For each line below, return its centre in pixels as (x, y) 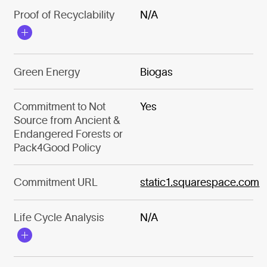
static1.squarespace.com (200, 182)
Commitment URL (55, 182)
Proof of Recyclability (64, 15)
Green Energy (46, 72)
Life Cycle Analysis (59, 217)
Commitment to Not (59, 107)
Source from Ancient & (67, 120)
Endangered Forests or (68, 134)
